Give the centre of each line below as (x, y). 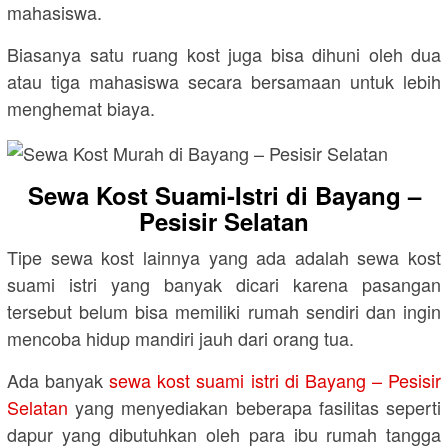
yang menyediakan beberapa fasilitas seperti (254, 406)
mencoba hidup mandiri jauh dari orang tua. (180, 337)
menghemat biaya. (81, 107)
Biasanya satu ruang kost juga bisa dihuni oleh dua (224, 53)
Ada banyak (58, 379)
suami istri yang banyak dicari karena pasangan (224, 283)
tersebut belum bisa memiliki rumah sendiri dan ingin (224, 310)
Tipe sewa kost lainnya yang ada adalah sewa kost (224, 256)
